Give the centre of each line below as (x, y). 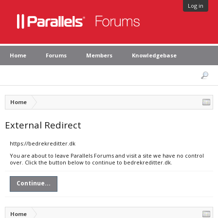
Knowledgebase (154, 55)
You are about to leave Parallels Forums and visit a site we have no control (107, 155)
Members (99, 55)
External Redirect (43, 125)
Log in (196, 6)
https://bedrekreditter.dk (43, 143)
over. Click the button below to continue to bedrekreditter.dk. (91, 162)
